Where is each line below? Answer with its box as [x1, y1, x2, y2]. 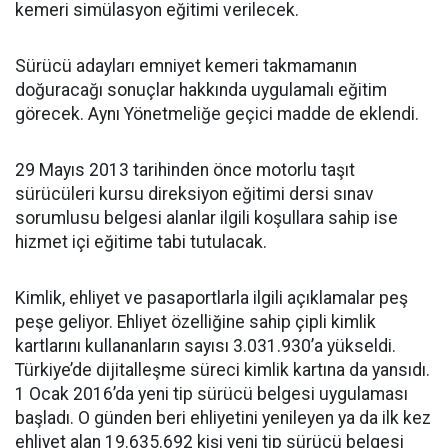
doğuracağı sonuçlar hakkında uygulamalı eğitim [15, 80, 387, 100]
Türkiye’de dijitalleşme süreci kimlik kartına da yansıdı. [15, 360, 430, 380]
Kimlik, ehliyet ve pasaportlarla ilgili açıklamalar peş [15, 288, 408, 308]
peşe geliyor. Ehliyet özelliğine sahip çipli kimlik [15, 312, 376, 332]
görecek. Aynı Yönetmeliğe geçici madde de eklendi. [15, 104, 419, 124]
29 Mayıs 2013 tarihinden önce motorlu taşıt [15, 160, 355, 180]
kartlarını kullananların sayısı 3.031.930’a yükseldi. [15, 336, 396, 356]
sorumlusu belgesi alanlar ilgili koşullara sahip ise [15, 208, 398, 228]
